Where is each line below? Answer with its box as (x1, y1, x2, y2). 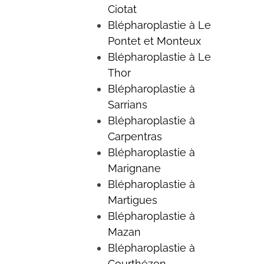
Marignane (107, 161, 161, 174)
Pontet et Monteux (107, 34, 201, 47)
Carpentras (107, 130, 162, 143)
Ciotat (107, 2, 137, 15)
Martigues (107, 193, 157, 206)
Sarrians (107, 98, 147, 111)
